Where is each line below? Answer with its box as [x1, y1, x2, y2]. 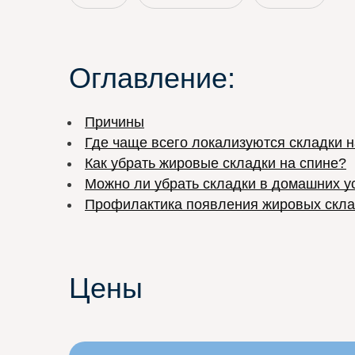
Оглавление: [69, 62, 235, 95]
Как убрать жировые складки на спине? [85, 155, 346, 172]
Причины [85, 114, 144, 131]
